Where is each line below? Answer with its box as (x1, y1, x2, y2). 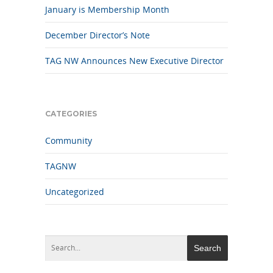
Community (45, 135, 92, 147)
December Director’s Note (45, 29, 150, 41)
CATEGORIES (45, 109, 97, 119)
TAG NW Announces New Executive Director (45, 55, 224, 67)
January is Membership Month (45, 4, 169, 16)
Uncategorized (45, 186, 104, 198)
